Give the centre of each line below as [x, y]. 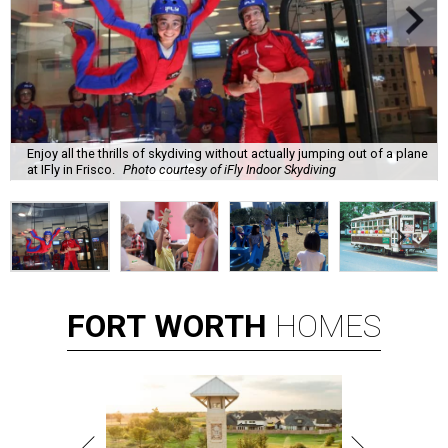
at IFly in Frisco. [71, 169]
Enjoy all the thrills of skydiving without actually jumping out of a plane [227, 153]
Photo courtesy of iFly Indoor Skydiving [229, 169]
